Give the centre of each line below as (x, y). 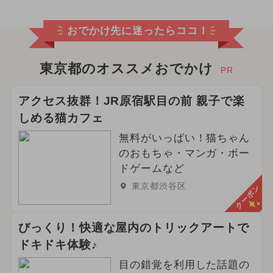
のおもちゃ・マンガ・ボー (184, 154)
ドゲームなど (151, 169)
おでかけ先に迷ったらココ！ (138, 30)
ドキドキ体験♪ (58, 245)
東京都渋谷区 (159, 186)
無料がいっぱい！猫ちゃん (184, 138)
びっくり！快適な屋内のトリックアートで (134, 228)
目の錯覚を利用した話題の (184, 264)
